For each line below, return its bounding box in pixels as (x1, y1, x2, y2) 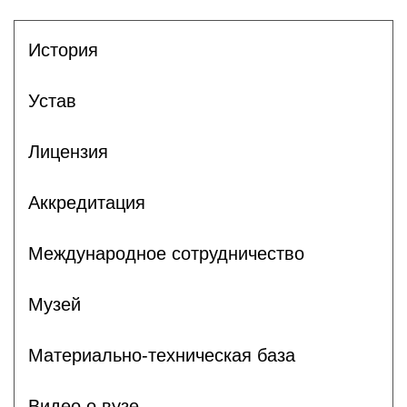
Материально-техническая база (28, 344, 295, 365)
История (28, 39, 98, 60)
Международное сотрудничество (28, 243, 304, 263)
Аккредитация (28, 192, 145, 213)
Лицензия (28, 141, 108, 162)
